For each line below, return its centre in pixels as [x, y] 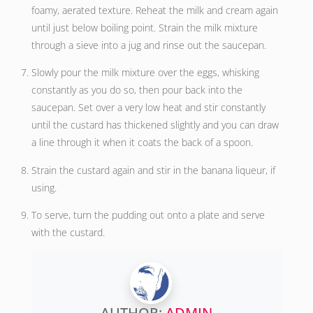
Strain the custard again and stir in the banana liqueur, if [153, 170]
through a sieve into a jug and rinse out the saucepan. [148, 45]
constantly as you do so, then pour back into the [137, 90]
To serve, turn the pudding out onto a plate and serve [148, 214]
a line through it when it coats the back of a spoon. [142, 143]
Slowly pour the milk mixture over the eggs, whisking [145, 73]
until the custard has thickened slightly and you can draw [155, 125]
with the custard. [68, 232]
